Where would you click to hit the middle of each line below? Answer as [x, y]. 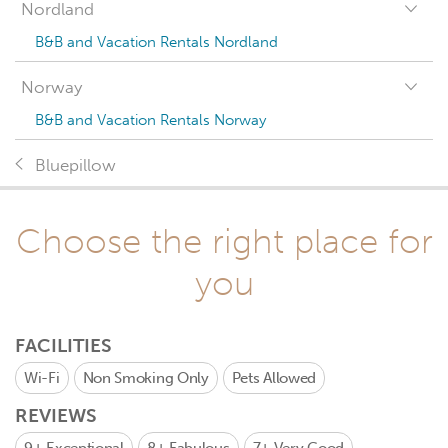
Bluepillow [75, 165]
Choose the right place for [224, 241]
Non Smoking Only [145, 378]
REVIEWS [56, 415]
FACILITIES [63, 345]
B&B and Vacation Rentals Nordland [156, 42]
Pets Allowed [274, 378]
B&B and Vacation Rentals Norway [150, 120]
